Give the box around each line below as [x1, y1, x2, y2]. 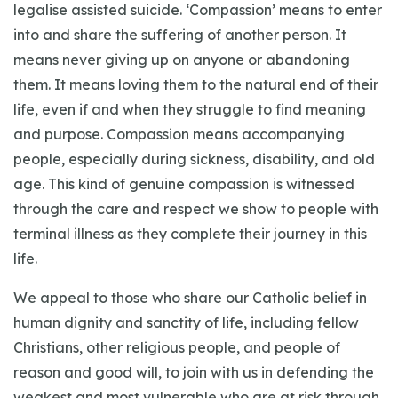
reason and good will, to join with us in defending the [13, 363, 374, 381]
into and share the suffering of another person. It [13, 26, 346, 44]
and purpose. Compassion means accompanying [13, 125, 345, 143]
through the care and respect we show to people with [13, 200, 378, 218]
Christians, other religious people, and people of [13, 338, 340, 356]
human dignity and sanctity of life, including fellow [13, 314, 359, 331]
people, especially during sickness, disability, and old [13, 150, 375, 168]
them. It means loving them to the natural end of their [13, 76, 378, 93]
